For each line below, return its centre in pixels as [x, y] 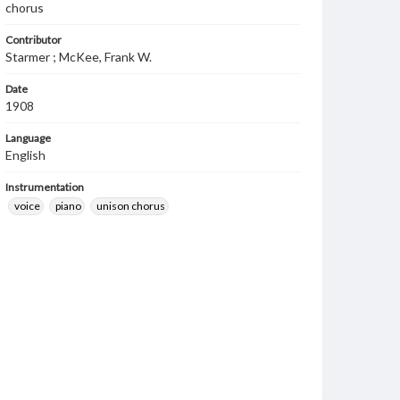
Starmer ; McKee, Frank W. [79, 57]
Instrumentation [45, 187]
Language [28, 138]
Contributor [33, 40]
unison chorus [131, 206]
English [25, 155]
